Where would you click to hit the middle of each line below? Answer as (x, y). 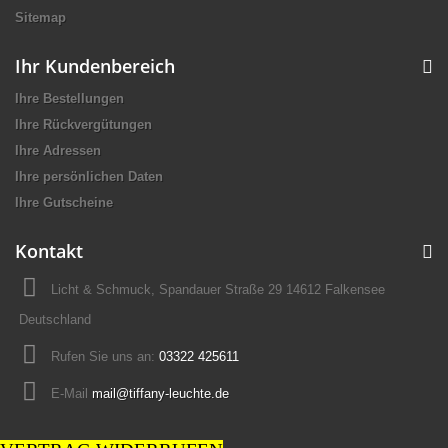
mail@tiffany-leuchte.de (160, 393)
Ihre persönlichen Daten (89, 176)
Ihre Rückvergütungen (83, 124)
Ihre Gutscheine (64, 202)
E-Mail (71, 393)
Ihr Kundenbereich (95, 65)
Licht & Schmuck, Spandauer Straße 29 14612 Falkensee (218, 289)
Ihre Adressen (58, 150)
